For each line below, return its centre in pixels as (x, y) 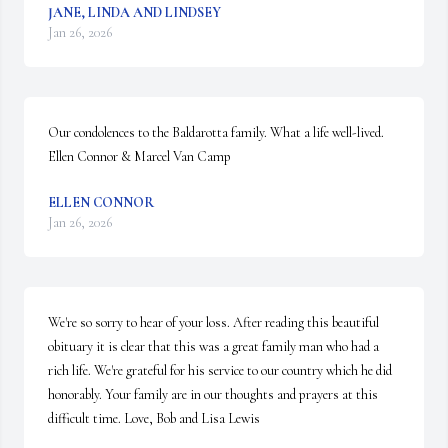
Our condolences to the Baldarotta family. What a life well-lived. (217, 132)
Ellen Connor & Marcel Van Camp (139, 156)
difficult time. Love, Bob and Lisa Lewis (154, 418)
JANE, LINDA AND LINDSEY (134, 12)
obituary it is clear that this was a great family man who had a (213, 346)
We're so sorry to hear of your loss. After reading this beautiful (213, 322)
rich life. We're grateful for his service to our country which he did (220, 370)
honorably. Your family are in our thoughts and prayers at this (213, 394)
